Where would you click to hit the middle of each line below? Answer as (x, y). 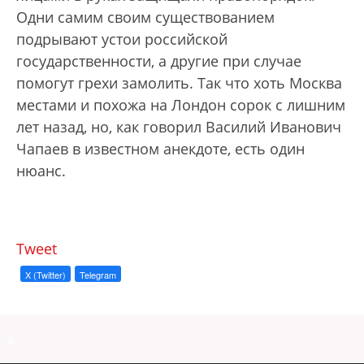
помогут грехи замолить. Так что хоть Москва (179, 83)
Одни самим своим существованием (145, 17)
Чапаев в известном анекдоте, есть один (160, 149)
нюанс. (41, 171)
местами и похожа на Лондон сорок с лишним (181, 105)
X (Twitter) (45, 275)
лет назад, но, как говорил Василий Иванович (179, 127)
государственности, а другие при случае (159, 61)
